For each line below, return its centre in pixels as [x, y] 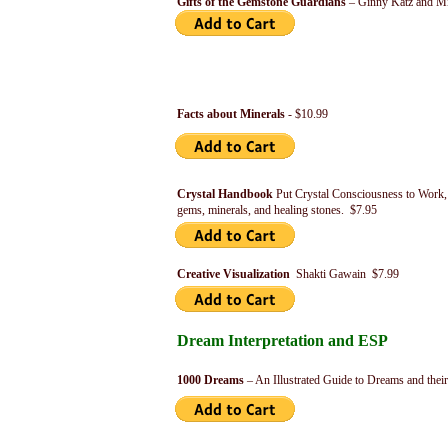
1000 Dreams [210, 380]
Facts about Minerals [231, 114]
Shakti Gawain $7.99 [344, 274]
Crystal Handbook [226, 194]
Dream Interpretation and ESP [282, 340]
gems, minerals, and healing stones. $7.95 [277, 210]
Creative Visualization [233, 274]
